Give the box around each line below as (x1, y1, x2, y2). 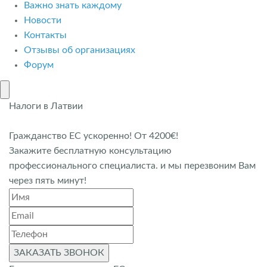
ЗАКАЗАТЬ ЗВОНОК (14, 247, 104, 257)
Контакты (24, 30, 67, 40)
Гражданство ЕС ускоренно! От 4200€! (9, 131, 178, 141)
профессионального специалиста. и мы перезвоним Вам (9, 160, 256, 170)
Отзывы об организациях (24, 45, 135, 55)
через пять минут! (9, 175, 86, 185)
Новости (24, 15, 61, 25)
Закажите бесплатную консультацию (9, 145, 172, 156)
